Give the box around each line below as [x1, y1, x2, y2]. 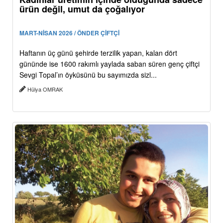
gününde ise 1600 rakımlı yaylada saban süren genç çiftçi [19, 58, 200, 69]
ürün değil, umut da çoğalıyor [19, 2, 145, 15]
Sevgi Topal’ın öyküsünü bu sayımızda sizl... [19, 69, 157, 80]
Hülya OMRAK [26, 85, 64, 93]
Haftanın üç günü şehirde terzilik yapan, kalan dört [19, 47, 177, 58]
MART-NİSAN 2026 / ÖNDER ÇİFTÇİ [19, 28, 119, 37]
